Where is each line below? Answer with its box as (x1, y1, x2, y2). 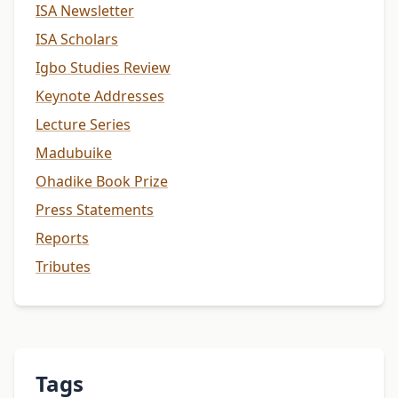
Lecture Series (36, 114, 131, 134)
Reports (36, 227, 89, 248)
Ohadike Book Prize (36, 171, 168, 191)
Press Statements (36, 199, 154, 219)
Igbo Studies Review (36, 57, 171, 77)
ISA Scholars (36, 28, 118, 49)
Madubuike (36, 142, 112, 163)
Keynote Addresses (36, 85, 164, 106)
